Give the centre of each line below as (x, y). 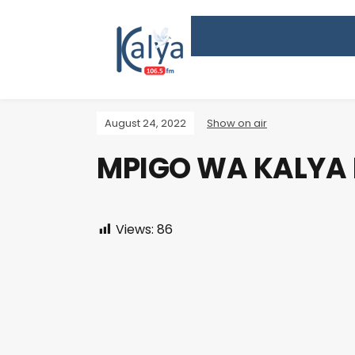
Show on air (237, 123)
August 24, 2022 (145, 123)
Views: (135, 229)
